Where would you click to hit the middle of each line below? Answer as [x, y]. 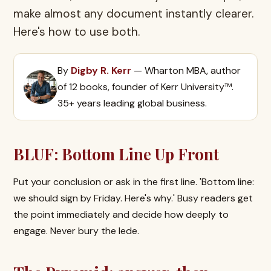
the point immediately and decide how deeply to [121, 214]
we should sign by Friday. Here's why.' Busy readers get [133, 198]
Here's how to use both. [77, 32]
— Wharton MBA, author [186, 70]
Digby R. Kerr [101, 70]
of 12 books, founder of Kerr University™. [145, 87]
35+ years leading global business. [132, 103]
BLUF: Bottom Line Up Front [116, 154]
